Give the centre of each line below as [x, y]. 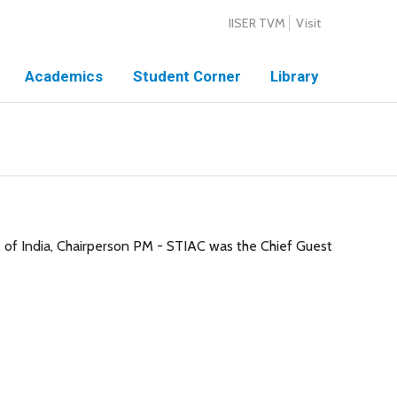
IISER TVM [257, 23]
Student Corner [187, 76]
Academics [64, 76]
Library [295, 76]
